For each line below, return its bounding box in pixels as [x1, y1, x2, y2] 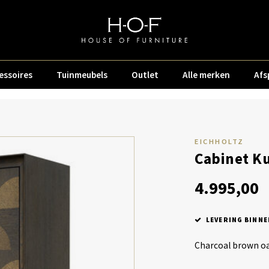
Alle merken [183, 68, 230, 80]
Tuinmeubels [56, 68, 107, 80]
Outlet [131, 68, 159, 80]
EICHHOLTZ [195, 137, 244, 146]
